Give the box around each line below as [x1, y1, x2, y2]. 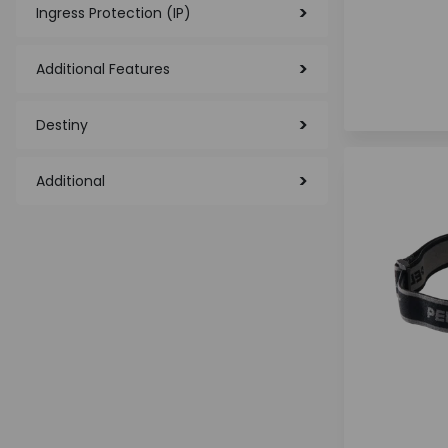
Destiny [36, 115, 88, 135]
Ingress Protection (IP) [36, 3, 191, 23]
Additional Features [36, 59, 170, 79]
